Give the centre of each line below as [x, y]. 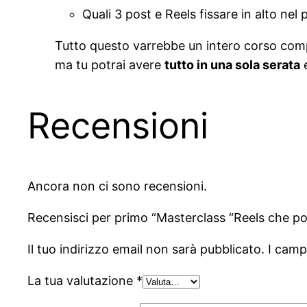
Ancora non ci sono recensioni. [117, 186]
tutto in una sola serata [232, 65]
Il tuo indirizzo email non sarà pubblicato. [146, 249]
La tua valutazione [82, 280]
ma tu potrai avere [110, 65]
